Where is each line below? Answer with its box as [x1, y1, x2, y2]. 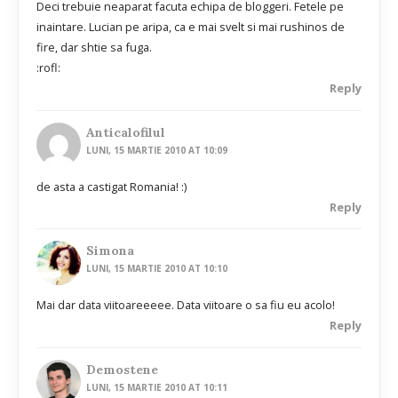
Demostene [86, 361, 159, 378]
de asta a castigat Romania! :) [36, 178, 187, 195]
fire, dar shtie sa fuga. [36, 39, 152, 56]
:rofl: [36, 60, 60, 76]
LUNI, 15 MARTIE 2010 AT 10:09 [86, 143, 228, 156]
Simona [86, 243, 135, 259]
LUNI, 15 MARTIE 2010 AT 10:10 [86, 262, 228, 275]
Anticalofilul [86, 123, 166, 140]
